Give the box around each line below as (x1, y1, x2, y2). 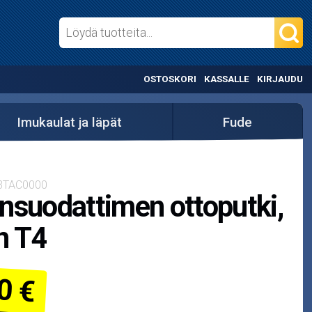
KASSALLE (203, 74, 249, 85)
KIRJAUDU (256, 74, 303, 85)
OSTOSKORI (143, 74, 197, 85)
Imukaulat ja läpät (17, 114, 123, 130)
